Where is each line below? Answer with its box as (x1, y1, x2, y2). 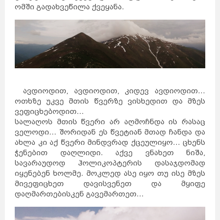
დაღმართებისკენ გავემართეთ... (15, 190, 148, 198)
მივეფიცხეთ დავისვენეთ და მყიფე (15, 179, 205, 188)
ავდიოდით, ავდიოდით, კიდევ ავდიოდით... (15, 86, 205, 95)
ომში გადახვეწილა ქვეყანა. (15, 2, 124, 11)
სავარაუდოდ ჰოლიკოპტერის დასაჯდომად (15, 159, 205, 167)
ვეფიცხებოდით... (15, 107, 88, 116)
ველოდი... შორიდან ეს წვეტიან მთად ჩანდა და (15, 128, 205, 137)
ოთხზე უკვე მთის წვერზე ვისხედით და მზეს (15, 97, 205, 106)
